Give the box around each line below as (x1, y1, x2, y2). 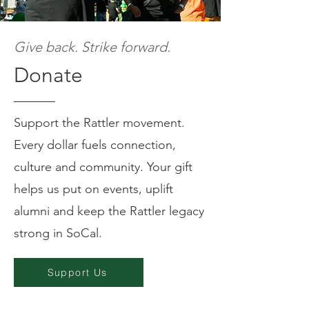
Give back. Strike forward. (14, 38, 170, 55)
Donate (14, 62, 83, 88)
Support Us (47, 266, 108, 279)
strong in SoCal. (14, 225, 102, 241)
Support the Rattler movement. (14, 114, 185, 130)
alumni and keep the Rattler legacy (14, 203, 204, 219)
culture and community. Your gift (14, 159, 192, 175)
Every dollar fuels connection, (14, 137, 176, 152)
